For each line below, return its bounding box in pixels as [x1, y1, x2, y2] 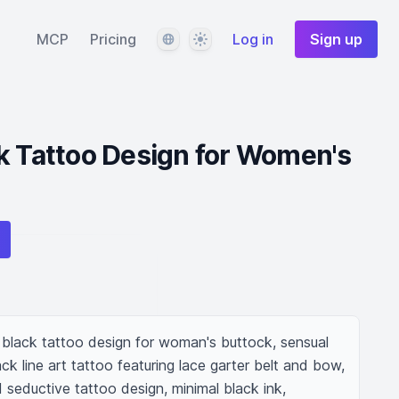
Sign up [310, 30, 362, 48]
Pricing [90, 30, 136, 48]
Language [157, 29, 220, 47]
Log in [232, 30, 273, 48]
